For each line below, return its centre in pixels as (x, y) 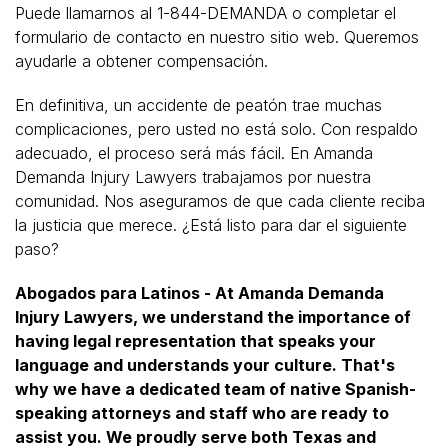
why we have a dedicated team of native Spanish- (215, 388)
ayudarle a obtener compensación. (141, 60)
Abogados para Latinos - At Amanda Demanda (199, 292)
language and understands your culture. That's (205, 364)
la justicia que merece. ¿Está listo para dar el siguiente (211, 224)
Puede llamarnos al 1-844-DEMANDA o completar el (205, 12)
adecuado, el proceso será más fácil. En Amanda (194, 152)
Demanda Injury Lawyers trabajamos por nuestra (193, 176)
